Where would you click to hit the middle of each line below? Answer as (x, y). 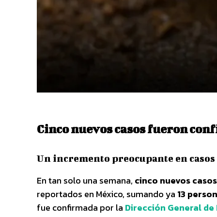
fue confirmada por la (81, 207)
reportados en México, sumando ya (107, 194)
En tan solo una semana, (86, 180)
